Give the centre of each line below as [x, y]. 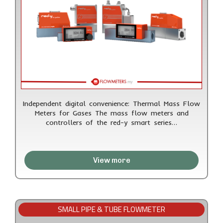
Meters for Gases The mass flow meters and [111, 113]
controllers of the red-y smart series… [111, 123]
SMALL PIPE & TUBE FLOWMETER [111, 210]
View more [111, 161]
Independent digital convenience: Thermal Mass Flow [111, 104]
